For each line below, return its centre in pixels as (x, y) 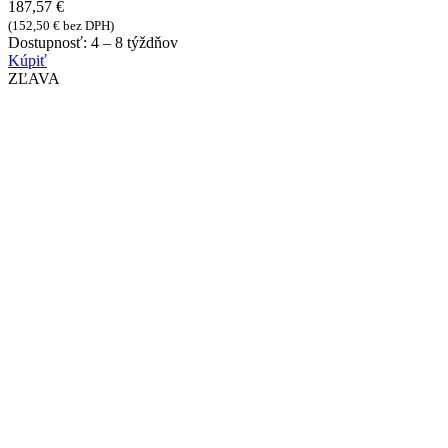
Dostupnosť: (49, 43)
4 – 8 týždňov (134, 43)
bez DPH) (87, 26)
